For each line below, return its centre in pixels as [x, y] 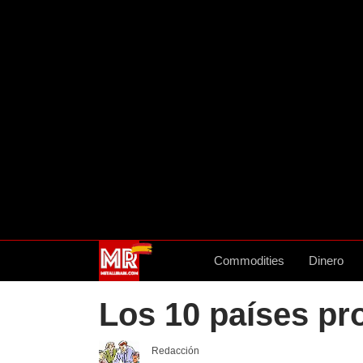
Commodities [249, 261]
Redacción [175, 351]
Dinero [326, 261]
